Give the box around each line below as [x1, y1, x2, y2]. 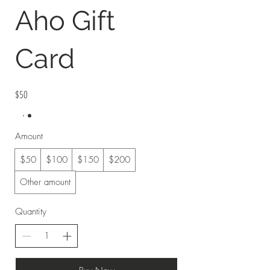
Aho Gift [15, 5, 115, 37]
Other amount [20, 176, 71, 189]
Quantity [15, 206, 46, 218]
